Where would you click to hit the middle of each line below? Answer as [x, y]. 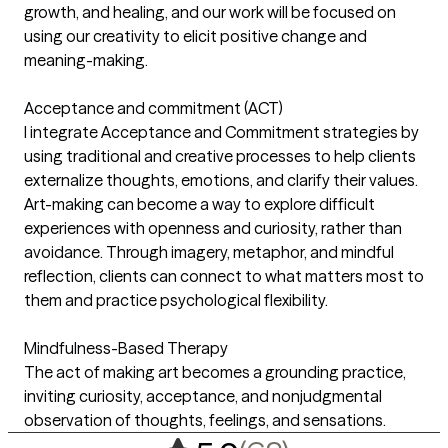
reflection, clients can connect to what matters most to [224, 276]
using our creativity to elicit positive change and [195, 36]
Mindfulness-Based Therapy [126, 348]
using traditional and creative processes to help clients [220, 156]
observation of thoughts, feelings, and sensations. [205, 420]
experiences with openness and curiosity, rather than [213, 228]
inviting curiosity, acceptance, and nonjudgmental [203, 396]
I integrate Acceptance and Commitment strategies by [221, 132]
